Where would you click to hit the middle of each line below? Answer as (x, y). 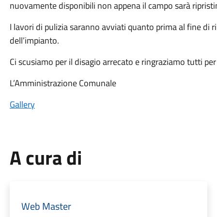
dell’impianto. (34, 40)
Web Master (46, 206)
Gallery (22, 104)
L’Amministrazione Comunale (63, 83)
